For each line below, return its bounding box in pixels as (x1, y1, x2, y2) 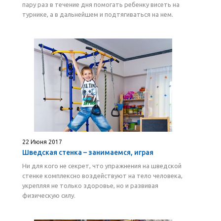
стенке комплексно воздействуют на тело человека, (22, 172, 183, 179)
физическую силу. (22, 192, 75, 199)
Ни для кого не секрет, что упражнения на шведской (22, 162, 182, 169)
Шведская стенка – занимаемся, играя (22, 148, 153, 156)
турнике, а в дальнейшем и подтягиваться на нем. (22, 11, 173, 18)
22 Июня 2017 (22, 139, 62, 145)
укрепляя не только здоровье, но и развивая (22, 182, 158, 189)
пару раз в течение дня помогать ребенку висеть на (22, 1, 180, 8)
